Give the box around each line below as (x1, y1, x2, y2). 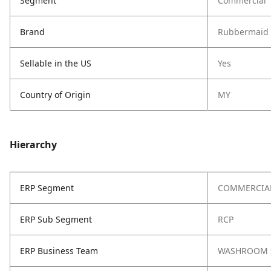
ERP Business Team (20, 245, 98, 256)
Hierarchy (10, 138, 57, 151)
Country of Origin (20, 89, 91, 100)
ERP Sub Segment (20, 214, 92, 225)
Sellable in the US (20, 57, 91, 69)
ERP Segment (20, 182, 74, 194)
